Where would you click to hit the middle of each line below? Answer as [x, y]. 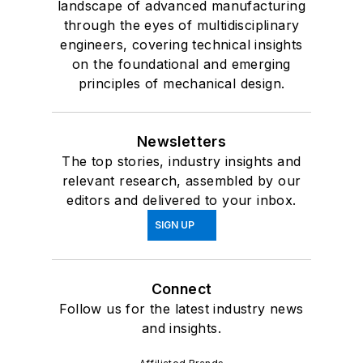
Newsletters [181, 141]
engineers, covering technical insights [181, 44]
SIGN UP [174, 224]
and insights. [181, 328]
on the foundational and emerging [181, 64]
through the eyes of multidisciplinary [181, 25]
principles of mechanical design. [181, 83]
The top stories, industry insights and [181, 161]
